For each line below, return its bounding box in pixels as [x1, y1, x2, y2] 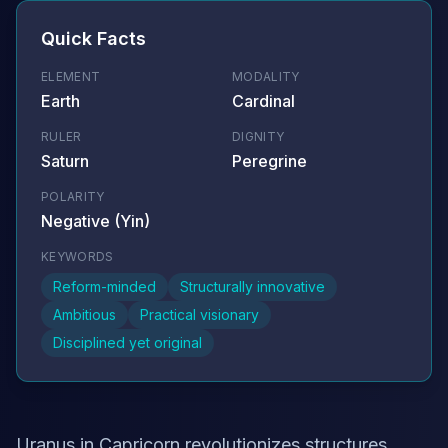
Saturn [41, 151, 89, 171]
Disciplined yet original [53, 334, 202, 351]
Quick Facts [41, 28, 146, 49]
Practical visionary [140, 306, 259, 323]
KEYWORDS [41, 249, 114, 264]
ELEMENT [41, 69, 101, 84]
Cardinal [232, 91, 295, 111]
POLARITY [41, 189, 105, 204]
